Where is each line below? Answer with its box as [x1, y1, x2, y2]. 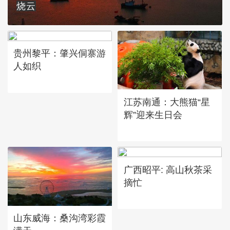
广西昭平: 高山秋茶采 [123, 164, 212, 175]
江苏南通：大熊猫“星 [123, 96, 210, 107]
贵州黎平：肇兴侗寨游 [13, 48, 106, 59]
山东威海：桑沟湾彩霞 [13, 213, 106, 224]
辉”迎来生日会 [123, 109, 182, 120]
